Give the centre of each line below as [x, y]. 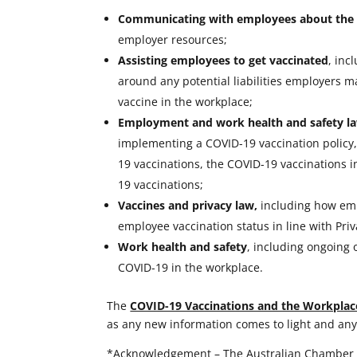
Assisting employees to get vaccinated [224, 61]
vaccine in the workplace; [186, 102]
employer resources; [173, 40]
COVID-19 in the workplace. [191, 268]
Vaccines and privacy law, [188, 206]
